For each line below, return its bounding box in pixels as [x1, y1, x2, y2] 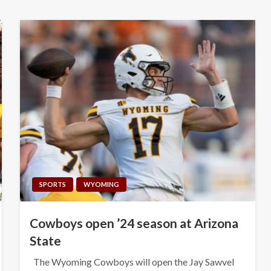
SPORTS [39, 180, 66, 188]
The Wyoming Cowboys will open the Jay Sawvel [29, 255, 234, 267]
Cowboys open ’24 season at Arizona [29, 215, 238, 230]
